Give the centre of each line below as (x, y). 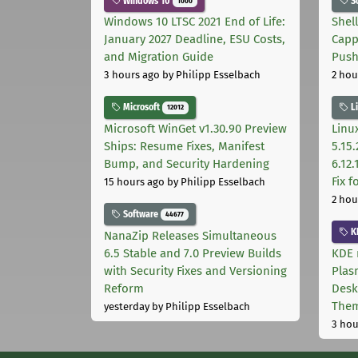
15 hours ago (134, 182)
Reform (124, 288)
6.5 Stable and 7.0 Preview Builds (193, 253)
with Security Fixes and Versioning (195, 270)
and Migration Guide (159, 57)
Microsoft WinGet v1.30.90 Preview (195, 129)
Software (141, 215)
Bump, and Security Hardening (187, 164)
